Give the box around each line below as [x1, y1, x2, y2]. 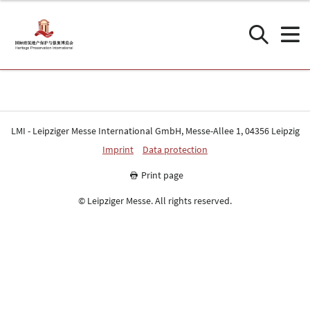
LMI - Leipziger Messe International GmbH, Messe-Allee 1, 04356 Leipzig [10, 125, 300, 137]
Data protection [143, 143, 208, 156]
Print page [141, 169, 184, 181]
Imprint [102, 143, 134, 156]
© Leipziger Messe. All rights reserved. [78, 194, 232, 207]
